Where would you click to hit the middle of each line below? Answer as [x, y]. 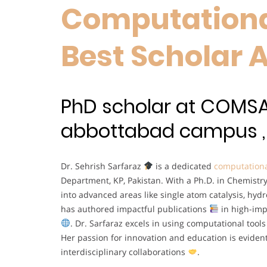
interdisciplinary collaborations [124, 252]
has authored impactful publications [135, 209]
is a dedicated [183, 166]
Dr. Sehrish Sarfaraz [102, 166]
